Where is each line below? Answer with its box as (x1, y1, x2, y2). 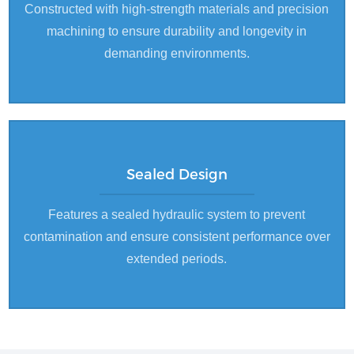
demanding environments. (104, 46, 250, 60)
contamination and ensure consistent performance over (23, 229, 330, 243)
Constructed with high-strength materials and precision (24, 2, 330, 16)
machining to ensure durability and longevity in (47, 24, 307, 38)
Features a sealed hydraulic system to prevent (48, 207, 306, 221)
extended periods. (126, 251, 228, 265)
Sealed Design (126, 166, 228, 184)
